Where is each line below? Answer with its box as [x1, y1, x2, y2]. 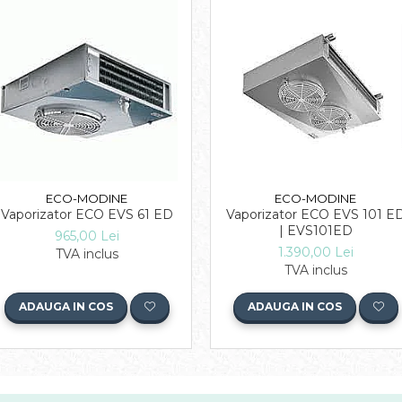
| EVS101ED [278, 222, 353, 239]
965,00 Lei [54, 227, 119, 244]
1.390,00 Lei [277, 243, 354, 260]
